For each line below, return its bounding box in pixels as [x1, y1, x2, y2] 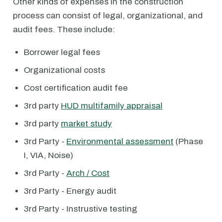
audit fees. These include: [13, 25, 115, 34]
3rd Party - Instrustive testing [24, 204, 137, 214]
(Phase [173, 137, 203, 146]
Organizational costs [24, 65, 105, 75]
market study [61, 119, 112, 128]
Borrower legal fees [24, 48, 100, 57]
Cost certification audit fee [24, 83, 128, 93]
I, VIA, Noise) [24, 151, 73, 160]
